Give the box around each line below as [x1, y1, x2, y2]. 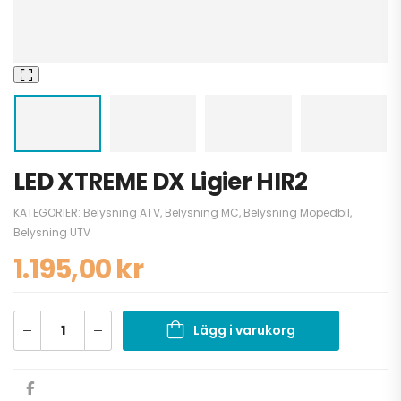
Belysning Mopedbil [243, 205, 350, 221]
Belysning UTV [13, 225, 90, 241]
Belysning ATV [83, 205, 160, 221]
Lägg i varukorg [193, 321, 295, 340]
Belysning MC [165, 205, 239, 221]
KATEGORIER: [13, 205, 83, 221]
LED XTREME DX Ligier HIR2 [13, 166, 308, 199]
